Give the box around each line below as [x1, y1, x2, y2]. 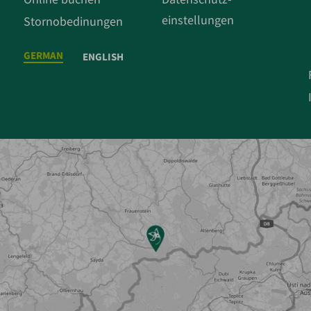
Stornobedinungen [23, 13, 123, 29]
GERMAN [23, 49, 63, 62]
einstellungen [162, 12, 235, 28]
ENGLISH [83, 50, 124, 64]
